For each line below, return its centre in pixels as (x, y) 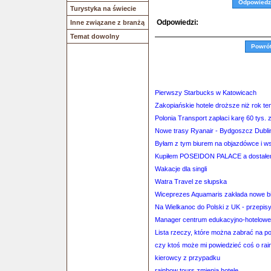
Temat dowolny (95, 36)
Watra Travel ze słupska (191, 181)
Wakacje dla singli (181, 169)
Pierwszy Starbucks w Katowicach (206, 93)
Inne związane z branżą (107, 22)
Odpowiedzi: (178, 22)
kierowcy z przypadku (188, 258)
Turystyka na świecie (103, 8)
